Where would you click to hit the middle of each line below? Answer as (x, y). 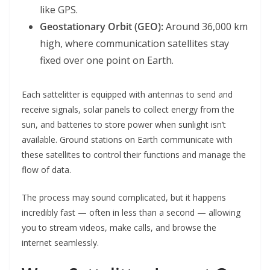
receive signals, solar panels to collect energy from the (128, 110)
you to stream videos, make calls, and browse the (119, 228)
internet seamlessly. (60, 243)
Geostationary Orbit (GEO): (102, 27)
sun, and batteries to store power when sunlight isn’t (124, 125)
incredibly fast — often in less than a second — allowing (131, 213)
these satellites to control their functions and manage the (134, 155)
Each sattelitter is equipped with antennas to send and (127, 95)
